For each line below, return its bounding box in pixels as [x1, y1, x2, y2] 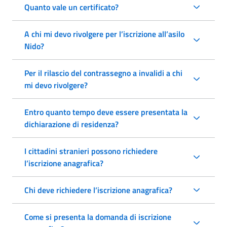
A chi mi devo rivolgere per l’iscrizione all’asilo [24, 27, 184, 40]
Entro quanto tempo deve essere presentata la [24, 105, 187, 118]
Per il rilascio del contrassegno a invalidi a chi [24, 66, 166, 79]
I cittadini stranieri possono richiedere [24, 144, 158, 157]
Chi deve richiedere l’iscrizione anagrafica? [24, 183, 172, 196]
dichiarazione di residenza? [24, 118, 119, 130]
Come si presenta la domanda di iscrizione [24, 210, 171, 223]
